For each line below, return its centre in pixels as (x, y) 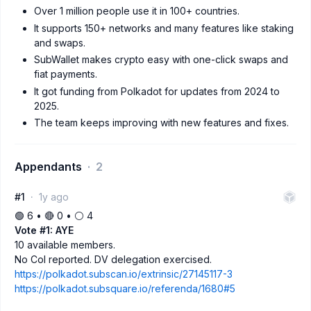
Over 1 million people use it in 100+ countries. (137, 11)
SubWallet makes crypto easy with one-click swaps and (161, 59)
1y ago (54, 197)
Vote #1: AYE (44, 230)
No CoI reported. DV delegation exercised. (113, 259)
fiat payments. (66, 74)
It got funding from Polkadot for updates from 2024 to (157, 91)
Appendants (48, 167)
